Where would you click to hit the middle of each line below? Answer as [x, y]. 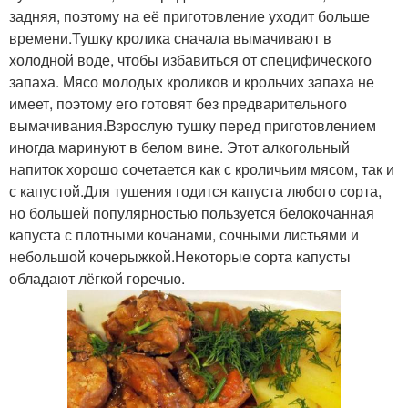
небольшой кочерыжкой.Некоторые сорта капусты [180, 256]
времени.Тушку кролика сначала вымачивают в [170, 37]
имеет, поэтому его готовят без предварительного [178, 103]
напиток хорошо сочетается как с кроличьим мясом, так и [202, 168]
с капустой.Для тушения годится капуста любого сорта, [195, 190]
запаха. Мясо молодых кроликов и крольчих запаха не [192, 81]
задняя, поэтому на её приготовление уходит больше [189, 15]
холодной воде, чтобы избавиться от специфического [190, 59]
